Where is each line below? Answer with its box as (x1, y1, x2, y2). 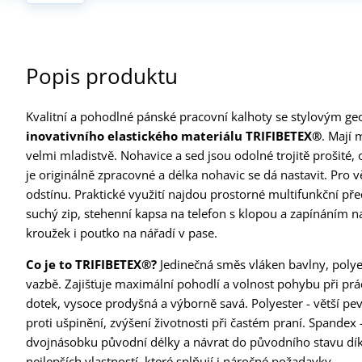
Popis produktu (26, 61, 178, 90)
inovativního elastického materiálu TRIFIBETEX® (26, 127, 322, 144)
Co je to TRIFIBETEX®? (26, 255, 157, 272)
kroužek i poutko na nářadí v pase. (26, 224, 217, 241)
